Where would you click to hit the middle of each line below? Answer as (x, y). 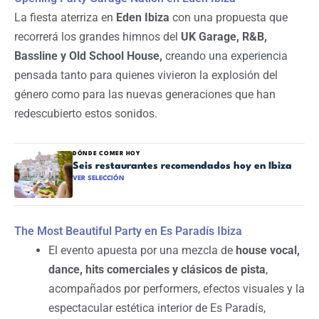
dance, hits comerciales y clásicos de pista (157, 269)
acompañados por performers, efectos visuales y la (177, 288)
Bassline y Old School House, (88, 56)
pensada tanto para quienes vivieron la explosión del (146, 75)
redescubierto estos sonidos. (86, 113)
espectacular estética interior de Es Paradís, (157, 308)
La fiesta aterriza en (65, 17)
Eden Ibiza (143, 17)
